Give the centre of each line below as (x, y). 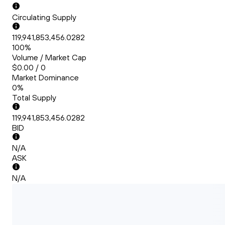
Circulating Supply (44, 17)
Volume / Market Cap (49, 58)
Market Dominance (45, 78)
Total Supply (34, 98)
